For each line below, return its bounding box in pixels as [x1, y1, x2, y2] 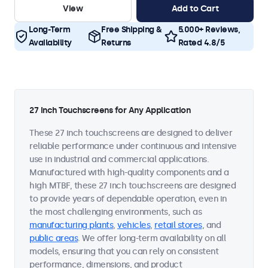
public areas [29, 233, 78, 243]
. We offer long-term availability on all [78, 233, 226, 243]
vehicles [117, 220, 150, 230]
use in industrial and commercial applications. [29, 154, 209, 165]
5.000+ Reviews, [178, 25, 240, 35]
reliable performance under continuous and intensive [29, 141, 237, 151]
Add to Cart [171, 4, 219, 14]
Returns [101, 38, 131, 48]
